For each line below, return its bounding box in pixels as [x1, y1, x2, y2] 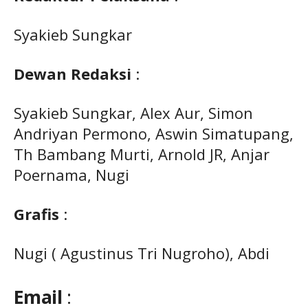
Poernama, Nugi [14, 164, 129, 185]
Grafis [14, 203, 59, 224]
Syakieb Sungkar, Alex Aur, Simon [14, 102, 253, 123]
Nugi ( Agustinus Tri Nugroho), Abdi [14, 243, 269, 263]
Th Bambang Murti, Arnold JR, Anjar [14, 144, 269, 164]
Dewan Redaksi [14, 63, 131, 84]
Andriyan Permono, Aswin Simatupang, [14, 123, 294, 144]
